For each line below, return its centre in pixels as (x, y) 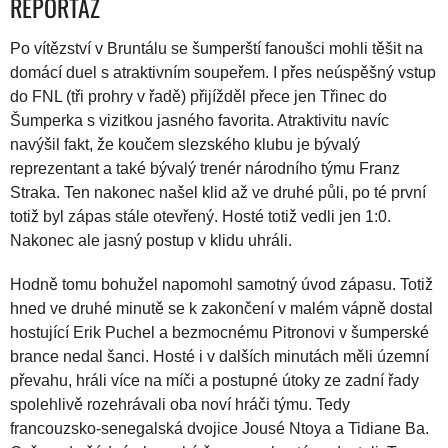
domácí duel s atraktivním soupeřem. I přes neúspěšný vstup (223, 72)
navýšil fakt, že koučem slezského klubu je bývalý (185, 144)
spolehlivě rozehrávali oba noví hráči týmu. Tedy (180, 404)
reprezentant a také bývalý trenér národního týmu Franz (205, 168)
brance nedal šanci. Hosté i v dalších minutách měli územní (219, 356)
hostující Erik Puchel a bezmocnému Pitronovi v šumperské (219, 332)
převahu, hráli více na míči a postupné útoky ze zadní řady (214, 380)
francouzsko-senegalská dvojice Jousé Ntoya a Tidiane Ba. (219, 428)
